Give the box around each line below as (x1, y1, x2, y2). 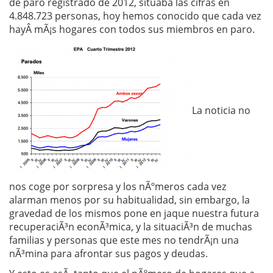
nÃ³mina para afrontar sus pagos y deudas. (9, 247, 208, 260)
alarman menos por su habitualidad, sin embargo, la (9, 193, 250, 207)
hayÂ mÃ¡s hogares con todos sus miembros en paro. (9, 23, 255, 36)
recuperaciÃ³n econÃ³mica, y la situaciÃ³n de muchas (9, 220, 252, 233)
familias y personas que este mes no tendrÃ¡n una (9, 233, 239, 247)
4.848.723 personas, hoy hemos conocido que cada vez (9, 9, 261, 23)
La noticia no (192, 103, 250, 117)
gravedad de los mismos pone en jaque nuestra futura (9, 207, 259, 220)
